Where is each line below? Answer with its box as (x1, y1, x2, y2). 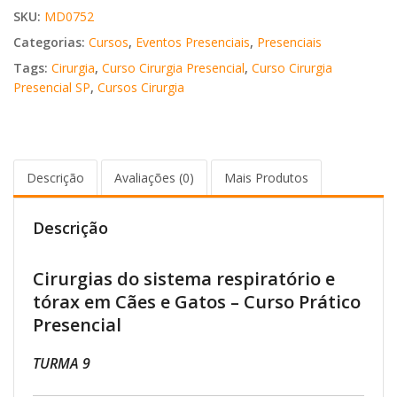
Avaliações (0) (114, 169, 194, 187)
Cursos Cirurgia (97, 78, 184, 96)
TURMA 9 (33, 354, 90, 374)
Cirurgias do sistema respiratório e (33, 267, 335, 292)
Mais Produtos (224, 169, 308, 187)
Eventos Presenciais (136, 33, 250, 51)
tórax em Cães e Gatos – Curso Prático (33, 290, 361, 315)
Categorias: (13, 33, 89, 51)
